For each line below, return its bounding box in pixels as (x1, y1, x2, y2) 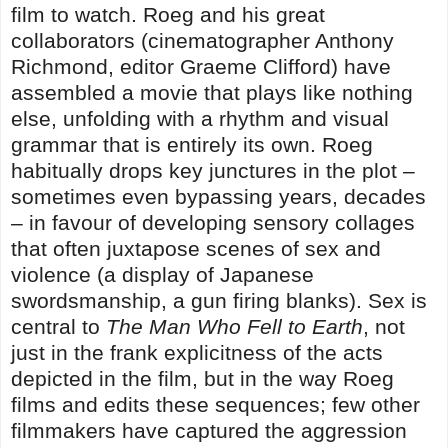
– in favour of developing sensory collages (11, 210, 415, 234)
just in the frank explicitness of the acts (11, 340, 383, 364)
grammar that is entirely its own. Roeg (11, 132, 373, 156)
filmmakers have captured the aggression (11, 418, 407, 442)
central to (11, 314, 106, 338)
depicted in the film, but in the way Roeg (11, 366, 394, 390)
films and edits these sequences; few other (11, 392, 420, 416)
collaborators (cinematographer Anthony (11, 28, 394, 52)
